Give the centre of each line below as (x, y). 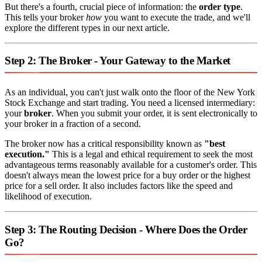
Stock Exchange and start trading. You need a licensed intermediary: (130, 103)
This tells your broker (45, 17)
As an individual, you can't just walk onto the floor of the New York (130, 92)
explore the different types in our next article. (87, 27)
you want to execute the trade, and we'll (176, 17)
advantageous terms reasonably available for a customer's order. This (131, 165)
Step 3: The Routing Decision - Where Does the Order (126, 229)
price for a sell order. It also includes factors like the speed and (119, 186)
